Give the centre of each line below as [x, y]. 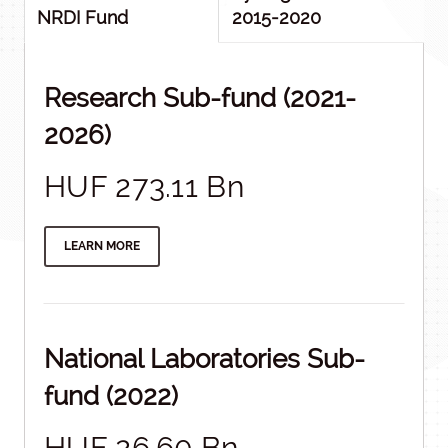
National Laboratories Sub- [204, 359]
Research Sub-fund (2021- [200, 98]
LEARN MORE [102, 246]
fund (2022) [111, 396]
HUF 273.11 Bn [144, 186]
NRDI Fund [82, 17]
